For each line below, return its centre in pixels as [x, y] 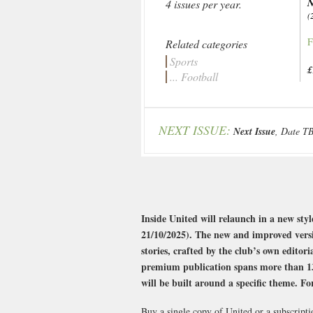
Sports [184, 61]
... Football [194, 77]
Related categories [206, 44]
